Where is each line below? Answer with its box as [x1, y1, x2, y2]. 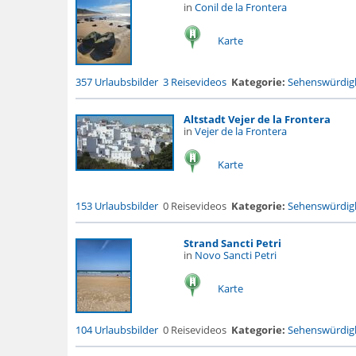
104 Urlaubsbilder [75, 323, 158, 337]
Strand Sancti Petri [183, 236, 281, 250]
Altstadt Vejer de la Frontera [183, 112, 331, 126]
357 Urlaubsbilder [75, 75, 158, 89]
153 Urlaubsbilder [75, 199, 158, 213]
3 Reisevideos [162, 75, 226, 89]
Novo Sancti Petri [194, 248, 277, 262]
